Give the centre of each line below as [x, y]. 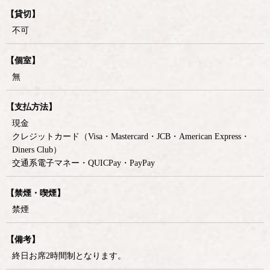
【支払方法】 [31, 107]
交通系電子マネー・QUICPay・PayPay [83, 163]
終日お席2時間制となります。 [69, 256]
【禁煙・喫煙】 [36, 193]
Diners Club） [37, 150]
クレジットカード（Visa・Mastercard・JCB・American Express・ [131, 137]
